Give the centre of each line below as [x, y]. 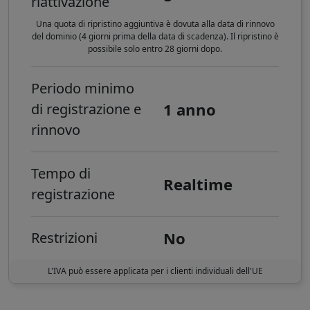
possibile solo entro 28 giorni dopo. [155, 49]
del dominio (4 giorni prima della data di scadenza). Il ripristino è [155, 37]
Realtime [198, 184]
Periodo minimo [83, 89]
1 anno [190, 110]
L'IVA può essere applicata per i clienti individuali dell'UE [155, 271]
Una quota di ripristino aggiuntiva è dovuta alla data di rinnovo [155, 24]
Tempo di [61, 174]
